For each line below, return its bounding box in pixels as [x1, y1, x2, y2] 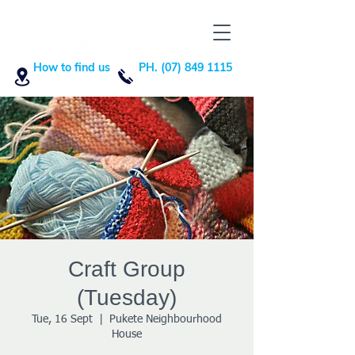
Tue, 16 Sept [32, 314, 93, 325]
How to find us [32, 60, 110, 74]
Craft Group [68, 257, 185, 281]
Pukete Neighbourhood [109, 314, 222, 325]
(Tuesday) [77, 285, 177, 310]
